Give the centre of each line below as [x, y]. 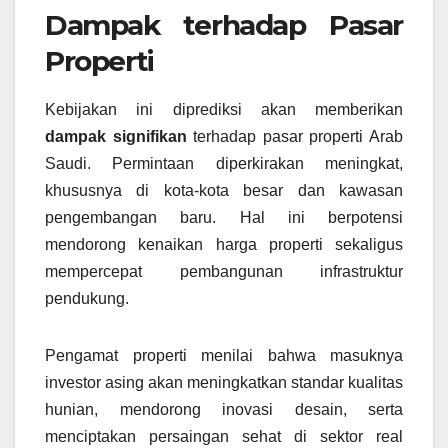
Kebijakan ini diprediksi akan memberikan [224, 110]
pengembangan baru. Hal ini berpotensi [224, 218]
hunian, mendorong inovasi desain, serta [224, 410]
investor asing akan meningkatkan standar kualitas [224, 383]
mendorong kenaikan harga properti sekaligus [224, 245]
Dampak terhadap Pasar [224, 24]
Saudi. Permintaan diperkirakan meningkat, [224, 164]
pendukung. [87, 299]
